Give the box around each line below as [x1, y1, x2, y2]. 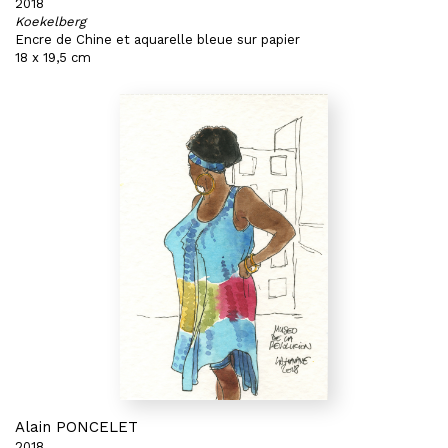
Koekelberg [15, 14, 86, 29]
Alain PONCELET [15, 418, 138, 436]
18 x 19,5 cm [15, 50, 91, 65]
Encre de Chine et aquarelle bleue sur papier [15, 32, 300, 47]
